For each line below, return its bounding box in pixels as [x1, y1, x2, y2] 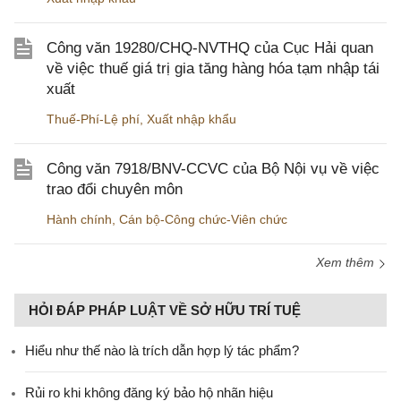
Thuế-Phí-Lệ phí [47, 112, 140, 127]
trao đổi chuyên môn [47, 181, 183, 199]
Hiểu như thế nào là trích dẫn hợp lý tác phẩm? [25, 343, 299, 359]
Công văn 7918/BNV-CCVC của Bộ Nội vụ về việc [47, 160, 380, 178]
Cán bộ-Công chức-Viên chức [119, 212, 287, 227]
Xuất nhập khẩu [147, 112, 236, 127]
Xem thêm [316, 255, 378, 270]
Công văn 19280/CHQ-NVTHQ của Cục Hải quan [47, 39, 373, 57]
